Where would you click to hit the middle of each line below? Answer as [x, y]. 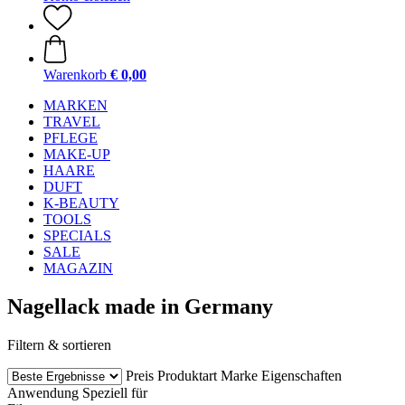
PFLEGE [71, 138]
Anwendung [43, 392]
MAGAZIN [78, 268]
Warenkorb [75, 75]
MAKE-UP [77, 154]
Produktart [187, 375]
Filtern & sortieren [59, 344]
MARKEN [75, 105]
